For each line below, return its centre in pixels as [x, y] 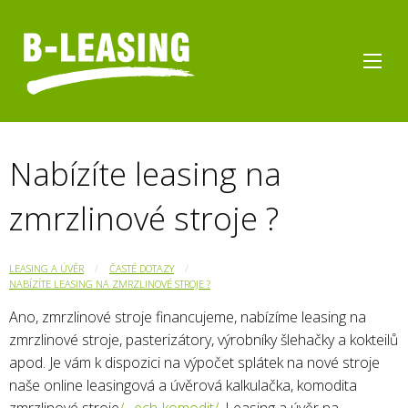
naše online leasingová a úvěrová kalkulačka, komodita [183, 386]
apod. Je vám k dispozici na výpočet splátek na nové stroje [194, 363]
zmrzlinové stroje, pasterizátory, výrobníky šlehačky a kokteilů [204, 340]
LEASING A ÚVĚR [46, 269]
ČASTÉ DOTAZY [142, 269]
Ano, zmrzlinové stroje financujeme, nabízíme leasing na [188, 317]
